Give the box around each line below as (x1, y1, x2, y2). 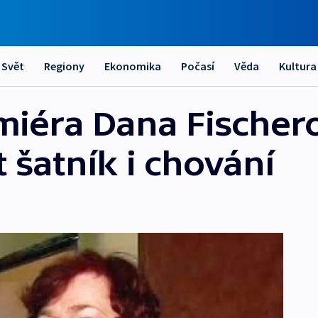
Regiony (44, 59, 84, 73)
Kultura (279, 59, 317, 73)
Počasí (181, 59, 214, 73)
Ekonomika (104, 59, 161, 73)
